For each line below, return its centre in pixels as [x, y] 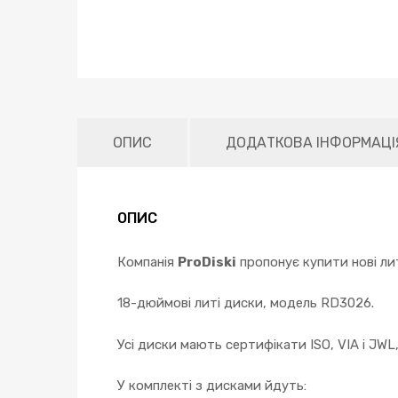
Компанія [147, 262]
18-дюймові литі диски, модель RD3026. [246, 303]
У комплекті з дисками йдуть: [212, 386]
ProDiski [207, 262]
